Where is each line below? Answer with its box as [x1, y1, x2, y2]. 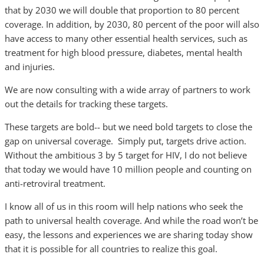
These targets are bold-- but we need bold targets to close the [5, 121, 252, 133]
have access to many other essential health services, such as [5, 32, 247, 44]
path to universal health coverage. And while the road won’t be [5, 214, 258, 226]
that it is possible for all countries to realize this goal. [5, 243, 217, 255]
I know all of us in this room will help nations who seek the [5, 200, 243, 212]
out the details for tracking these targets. [5, 98, 168, 110]
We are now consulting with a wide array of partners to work [5, 84, 250, 95]
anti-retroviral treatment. [5, 177, 105, 189]
